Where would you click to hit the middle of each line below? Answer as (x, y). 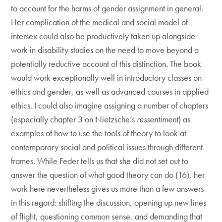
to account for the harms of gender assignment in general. (107, 8)
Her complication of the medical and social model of (100, 22)
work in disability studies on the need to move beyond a (105, 50)
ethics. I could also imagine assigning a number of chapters (110, 105)
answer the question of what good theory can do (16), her (108, 175)
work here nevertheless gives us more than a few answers (108, 189)
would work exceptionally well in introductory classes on (107, 78)
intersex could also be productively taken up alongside (103, 36)
